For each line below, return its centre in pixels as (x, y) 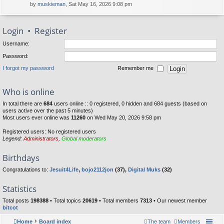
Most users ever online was (37, 117)
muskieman (51, 4)
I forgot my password (28, 68)
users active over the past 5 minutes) (48, 110)
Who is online (28, 92)
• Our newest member (179, 200)
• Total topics (65, 200)
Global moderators (84, 138)
